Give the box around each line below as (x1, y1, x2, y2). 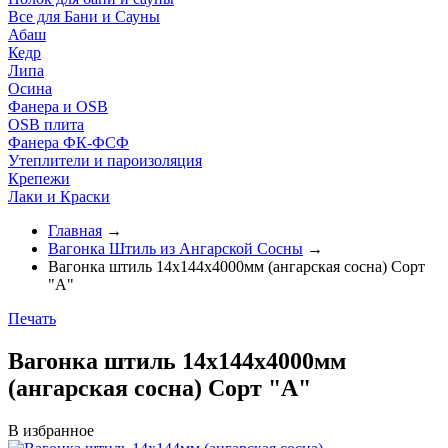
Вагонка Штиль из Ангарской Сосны (48, 240, 303, 257)
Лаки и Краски (8, 188, 110, 205)
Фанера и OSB (8, 98, 108, 115)
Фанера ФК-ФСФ (8, 134, 129, 151)
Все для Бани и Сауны (8, 8, 160, 25)
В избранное (8, 421, 94, 439)
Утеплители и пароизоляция (8, 152, 202, 169)
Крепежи (8, 170, 70, 187)
